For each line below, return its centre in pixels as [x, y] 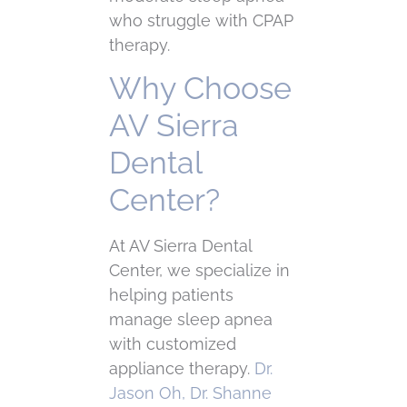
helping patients [171, 295]
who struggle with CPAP [201, 20]
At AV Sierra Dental [180, 246]
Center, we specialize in [199, 271]
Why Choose [200, 89]
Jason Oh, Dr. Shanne [190, 393]
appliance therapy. [179, 369]
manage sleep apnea [191, 320]
